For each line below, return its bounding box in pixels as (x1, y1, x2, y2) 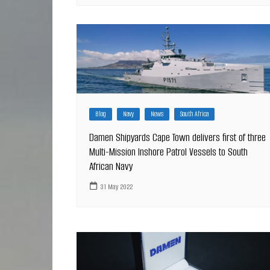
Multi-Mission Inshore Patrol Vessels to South (89, 145, 248, 160)
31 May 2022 (101, 181, 133, 192)
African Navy (89, 159, 133, 174)
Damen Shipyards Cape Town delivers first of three (89, 130, 266, 145)
